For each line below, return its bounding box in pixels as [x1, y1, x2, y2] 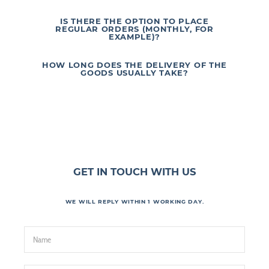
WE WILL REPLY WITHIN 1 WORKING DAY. [65, 198, 204, 205]
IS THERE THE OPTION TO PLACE [60, 16, 209, 26]
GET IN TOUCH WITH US [73, 165, 196, 178]
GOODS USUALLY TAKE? [80, 68, 189, 78]
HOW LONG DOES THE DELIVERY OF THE [41, 60, 228, 70]
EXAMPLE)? [108, 32, 161, 42]
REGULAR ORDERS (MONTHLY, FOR [55, 24, 214, 34]
